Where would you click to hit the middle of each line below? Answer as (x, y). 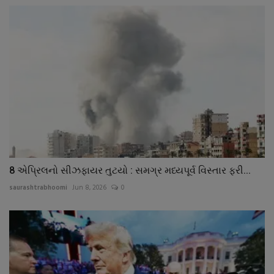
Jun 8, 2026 (89, 187)
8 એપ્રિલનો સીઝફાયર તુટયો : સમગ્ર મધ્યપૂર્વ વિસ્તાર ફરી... (130, 170)
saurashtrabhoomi (38, 187)
